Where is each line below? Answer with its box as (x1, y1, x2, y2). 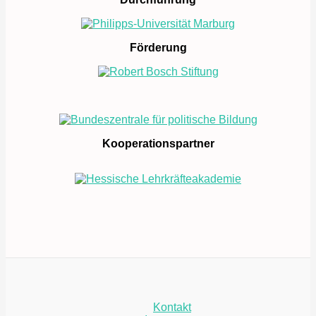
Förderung (129, 41, 187, 54)
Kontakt (153, 300, 191, 313)
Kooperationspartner (102, 137, 214, 150)
